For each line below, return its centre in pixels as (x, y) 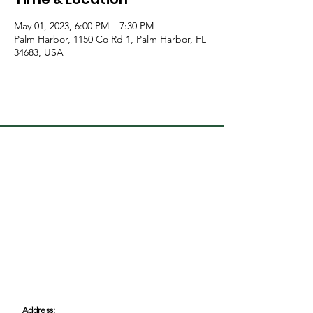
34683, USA (39, 52)
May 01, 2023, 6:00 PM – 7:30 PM (84, 26)
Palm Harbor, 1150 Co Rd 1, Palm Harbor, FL (110, 39)
